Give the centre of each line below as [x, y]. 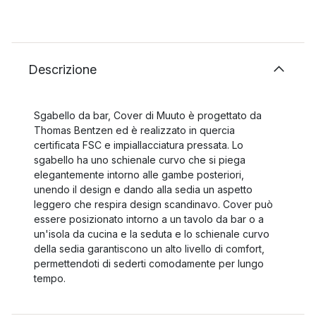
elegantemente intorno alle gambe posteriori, [139, 175]
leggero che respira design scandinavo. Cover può [153, 204]
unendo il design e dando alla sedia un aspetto [143, 189]
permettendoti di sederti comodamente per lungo [149, 263]
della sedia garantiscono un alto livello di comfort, [149, 249]
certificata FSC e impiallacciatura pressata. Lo [139, 145]
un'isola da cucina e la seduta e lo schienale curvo [152, 234]
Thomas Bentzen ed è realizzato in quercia [134, 130]
